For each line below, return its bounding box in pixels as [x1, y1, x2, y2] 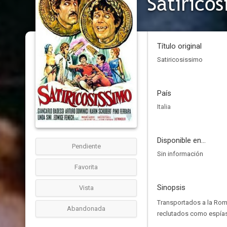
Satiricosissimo [157, 56, 203, 63]
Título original [157, 42, 202, 51]
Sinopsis [157, 183, 185, 192]
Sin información [157, 150, 203, 158]
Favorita [74, 163, 98, 171]
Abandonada [67, 205, 105, 212]
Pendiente [71, 142, 101, 150]
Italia [157, 103, 171, 110]
